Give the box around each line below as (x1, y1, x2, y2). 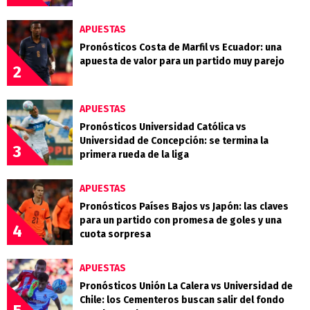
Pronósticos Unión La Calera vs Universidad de (80, 280, 293, 293)
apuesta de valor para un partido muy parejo (80, 55, 284, 68)
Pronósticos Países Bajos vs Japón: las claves (80, 201, 289, 213)
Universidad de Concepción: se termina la (80, 135, 268, 147)
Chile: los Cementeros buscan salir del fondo (80, 294, 284, 307)
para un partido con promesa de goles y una (80, 215, 282, 227)
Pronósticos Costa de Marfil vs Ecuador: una (80, 42, 282, 54)
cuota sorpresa (80, 228, 151, 241)
